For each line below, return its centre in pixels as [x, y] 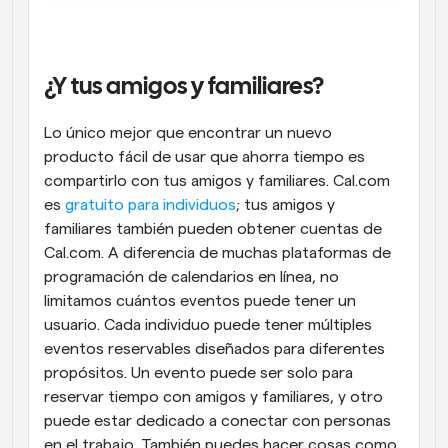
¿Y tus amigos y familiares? [186, 87]
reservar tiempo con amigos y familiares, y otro [213, 396]
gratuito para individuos [148, 204]
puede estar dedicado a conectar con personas [217, 420]
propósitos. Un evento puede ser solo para [198, 372]
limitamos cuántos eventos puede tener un [200, 300]
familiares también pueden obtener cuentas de [213, 228]
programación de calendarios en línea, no [191, 276]
